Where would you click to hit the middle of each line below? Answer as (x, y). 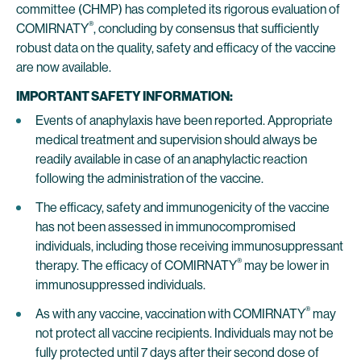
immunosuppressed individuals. (120, 285)
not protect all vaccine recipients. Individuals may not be (185, 333)
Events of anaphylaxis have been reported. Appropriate (184, 120)
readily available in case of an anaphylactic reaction (171, 159)
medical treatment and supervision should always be (176, 140)
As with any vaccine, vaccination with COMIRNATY (170, 314)
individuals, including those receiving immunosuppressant (189, 246)
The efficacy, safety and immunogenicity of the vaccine (183, 207)
